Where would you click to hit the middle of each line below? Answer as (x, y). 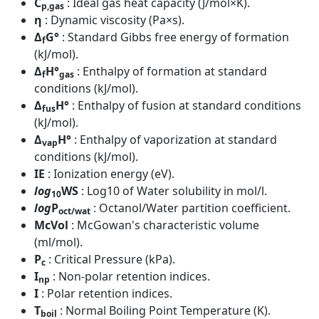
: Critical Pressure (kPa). (112, 259)
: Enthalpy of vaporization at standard (176, 139)
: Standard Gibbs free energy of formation (176, 37)
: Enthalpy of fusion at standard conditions (187, 105)
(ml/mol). (58, 242)
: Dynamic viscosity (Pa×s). (115, 20)
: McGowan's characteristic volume (165, 225)
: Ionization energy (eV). (111, 173)
